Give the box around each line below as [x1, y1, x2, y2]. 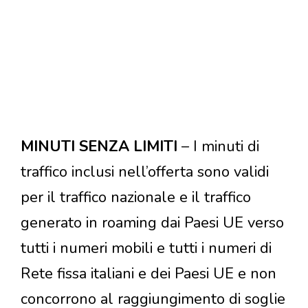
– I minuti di [181, 136, 259, 157]
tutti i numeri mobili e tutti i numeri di [21, 238, 272, 259]
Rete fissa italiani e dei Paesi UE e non [21, 263, 276, 285]
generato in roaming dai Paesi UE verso [21, 212, 284, 234]
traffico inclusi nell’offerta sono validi [21, 162, 269, 183]
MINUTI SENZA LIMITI [21, 136, 181, 157]
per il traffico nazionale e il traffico [21, 187, 251, 208]
